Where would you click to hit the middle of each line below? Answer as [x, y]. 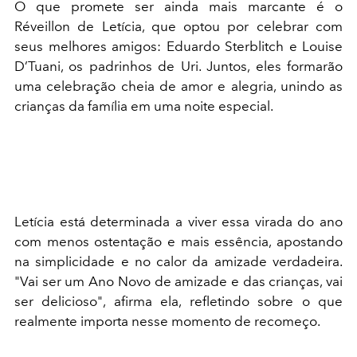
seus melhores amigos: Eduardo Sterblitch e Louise [178, 46]
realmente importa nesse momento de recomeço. [167, 321]
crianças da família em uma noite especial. [144, 106]
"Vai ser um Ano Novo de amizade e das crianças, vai [178, 281]
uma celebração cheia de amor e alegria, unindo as [178, 86]
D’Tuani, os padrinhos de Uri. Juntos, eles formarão [178, 66]
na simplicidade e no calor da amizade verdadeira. [178, 261]
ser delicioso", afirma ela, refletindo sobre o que [178, 301]
